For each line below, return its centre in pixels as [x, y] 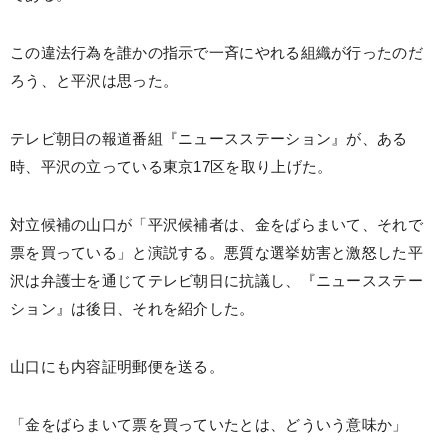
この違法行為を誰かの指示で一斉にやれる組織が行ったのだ [216, 53]
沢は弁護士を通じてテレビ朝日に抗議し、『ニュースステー [216, 281]
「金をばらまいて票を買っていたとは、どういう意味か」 [209, 425]
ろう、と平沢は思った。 [94, 81]
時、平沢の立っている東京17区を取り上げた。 [171, 167]
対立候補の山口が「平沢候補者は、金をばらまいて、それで [216, 225]
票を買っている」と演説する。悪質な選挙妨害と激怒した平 [216, 253]
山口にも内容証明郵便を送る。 [117, 367]
